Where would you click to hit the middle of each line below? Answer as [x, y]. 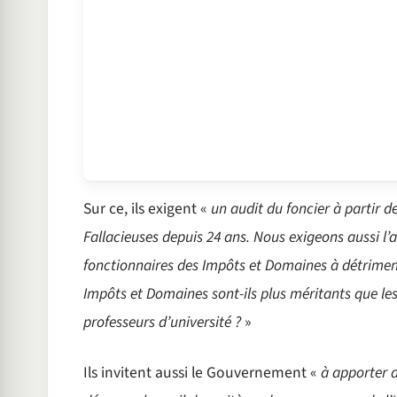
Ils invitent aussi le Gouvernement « [202, 373]
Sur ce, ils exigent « [147, 209]
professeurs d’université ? [162, 323]
